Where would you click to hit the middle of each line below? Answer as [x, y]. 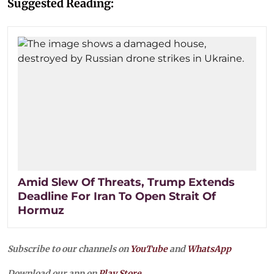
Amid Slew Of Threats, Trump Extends [126, 182]
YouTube [149, 249]
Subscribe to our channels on [69, 249]
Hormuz [41, 210]
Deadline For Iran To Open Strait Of [117, 196]
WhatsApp [209, 249]
